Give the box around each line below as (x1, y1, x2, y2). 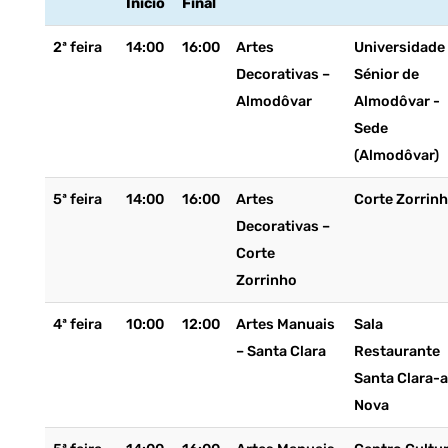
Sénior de (353, 66, 419, 83)
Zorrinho (235, 272, 297, 289)
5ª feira (52, 191, 102, 208)
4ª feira (52, 316, 102, 333)
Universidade (353, 39, 445, 56)
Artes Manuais (235, 316, 335, 333)
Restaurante (353, 343, 440, 360)
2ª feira (52, 39, 102, 56)
